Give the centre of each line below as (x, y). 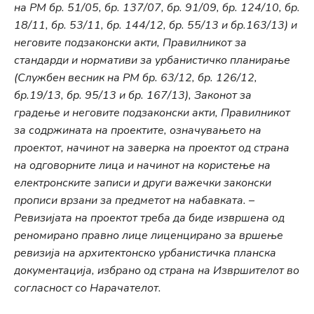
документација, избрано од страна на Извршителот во (157, 271)
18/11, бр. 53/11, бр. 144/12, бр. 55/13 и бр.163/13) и (156, 25)
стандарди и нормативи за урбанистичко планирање (152, 60)
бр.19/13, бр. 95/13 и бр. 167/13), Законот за (133, 95)
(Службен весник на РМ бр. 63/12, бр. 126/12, (136, 78)
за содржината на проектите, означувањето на (138, 130)
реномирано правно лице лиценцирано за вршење (149, 235)
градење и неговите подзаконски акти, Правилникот (152, 113)
